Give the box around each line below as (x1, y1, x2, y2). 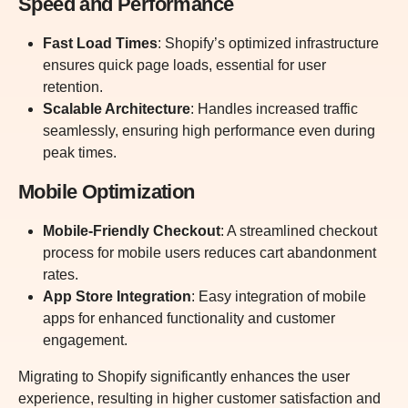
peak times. (43, 145, 117, 161)
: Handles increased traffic (190, 101, 359, 117)
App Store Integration (43, 289, 192, 305)
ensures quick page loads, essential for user (43, 57, 327, 74)
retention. (43, 79, 104, 96)
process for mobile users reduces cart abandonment (43, 245, 377, 261)
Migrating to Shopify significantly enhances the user (18, 369, 350, 385)
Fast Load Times (43, 36, 158, 52)
